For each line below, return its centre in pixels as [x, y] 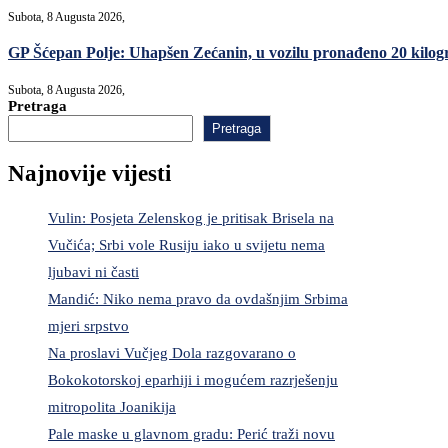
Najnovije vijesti [89, 173]
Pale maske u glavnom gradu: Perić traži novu [191, 434]
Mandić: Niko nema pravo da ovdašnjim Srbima [198, 299]
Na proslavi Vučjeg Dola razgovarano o [172, 353]
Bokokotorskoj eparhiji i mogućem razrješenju [193, 380]
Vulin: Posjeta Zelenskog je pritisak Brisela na [191, 218]
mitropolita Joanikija [112, 407]
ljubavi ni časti [93, 272]
